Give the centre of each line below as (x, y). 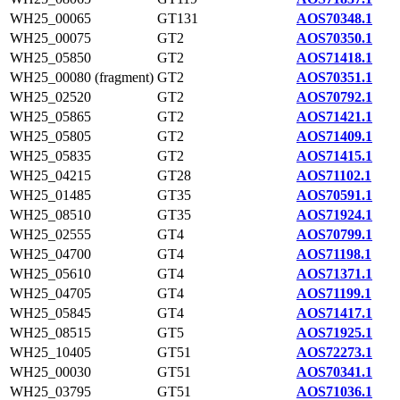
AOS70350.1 (334, 38)
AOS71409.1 (334, 136)
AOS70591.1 (334, 195)
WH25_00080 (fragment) (82, 77)
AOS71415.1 (334, 156)
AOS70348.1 (334, 18)
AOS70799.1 (334, 234)
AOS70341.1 (334, 372)
